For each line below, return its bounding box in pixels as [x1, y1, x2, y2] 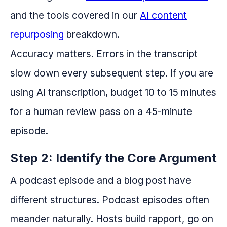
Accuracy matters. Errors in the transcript [10, 48, 198, 60]
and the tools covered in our [10, 9, 140, 22]
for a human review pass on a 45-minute [10, 105, 192, 118]
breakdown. [64, 28, 120, 41]
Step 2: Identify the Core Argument [10, 150, 217, 166]
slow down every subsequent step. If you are [10, 67, 213, 80]
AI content [140, 9, 187, 22]
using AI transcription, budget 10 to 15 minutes [10, 86, 216, 99]
